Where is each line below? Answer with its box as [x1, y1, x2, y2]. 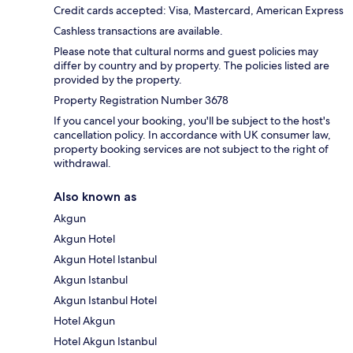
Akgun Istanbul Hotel [54, 292, 157, 307]
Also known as [54, 188, 136, 204]
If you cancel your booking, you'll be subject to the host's [54, 113, 330, 128]
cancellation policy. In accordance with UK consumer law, [54, 127, 331, 142]
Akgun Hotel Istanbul [54, 251, 157, 266]
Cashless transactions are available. [54, 23, 223, 38]
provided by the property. [54, 72, 182, 87]
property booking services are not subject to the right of [54, 141, 329, 156]
